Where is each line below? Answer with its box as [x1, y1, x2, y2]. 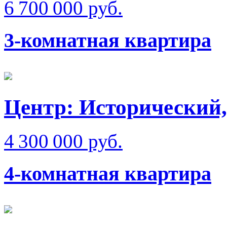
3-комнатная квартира [4, 29, 211, 52]
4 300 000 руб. [4, 130, 123, 152]
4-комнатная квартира [4, 162, 211, 185]
